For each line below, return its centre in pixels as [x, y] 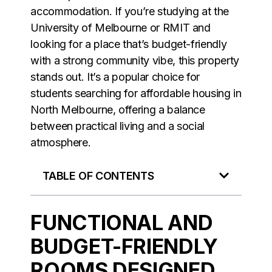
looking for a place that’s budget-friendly [129, 44]
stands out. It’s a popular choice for [115, 76]
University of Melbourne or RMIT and [121, 27]
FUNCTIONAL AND [122, 222]
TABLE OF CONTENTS [98, 175]
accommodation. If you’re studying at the [130, 11]
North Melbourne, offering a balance [118, 109]
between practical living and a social [117, 126]
